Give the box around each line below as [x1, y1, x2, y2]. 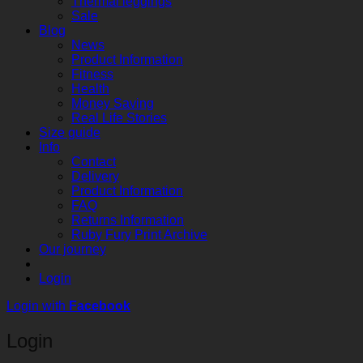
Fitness [71, 66, 113, 81]
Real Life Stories [71, 110, 167, 125]
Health [71, 81, 109, 96]
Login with [6, 298, 69, 313]
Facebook [69, 298, 130, 313]
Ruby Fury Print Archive [71, 227, 207, 241]
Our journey [39, 241, 106, 256]
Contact [71, 154, 116, 169]
